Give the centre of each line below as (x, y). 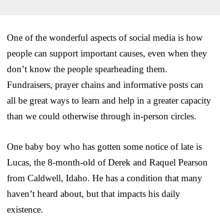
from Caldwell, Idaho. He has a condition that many (105, 178)
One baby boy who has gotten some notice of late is (104, 146)
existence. (25, 209)
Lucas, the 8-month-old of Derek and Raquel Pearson (107, 162)
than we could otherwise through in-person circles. (102, 116)
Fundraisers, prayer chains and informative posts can (105, 84)
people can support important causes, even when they (107, 53)
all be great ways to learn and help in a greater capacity (109, 100)
